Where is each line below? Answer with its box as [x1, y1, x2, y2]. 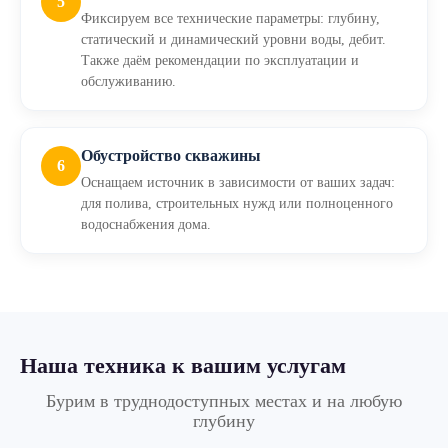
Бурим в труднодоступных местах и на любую [46, 391, 402, 411]
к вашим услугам [172, 353, 346, 378]
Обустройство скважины [81, 147, 261, 164]
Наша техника [20, 353, 172, 378]
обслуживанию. [81, 74, 176, 89]
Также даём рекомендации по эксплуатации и [81, 53, 359, 68]
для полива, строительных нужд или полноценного [81, 196, 393, 211]
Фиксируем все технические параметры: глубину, [81, 11, 380, 26]
